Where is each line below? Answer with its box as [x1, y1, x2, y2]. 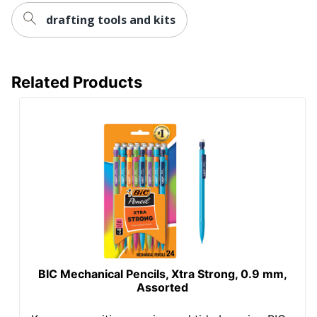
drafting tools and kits [46, 11, 175, 28]
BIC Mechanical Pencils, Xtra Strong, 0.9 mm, [38, 266, 287, 281]
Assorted [137, 279, 189, 294]
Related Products [11, 72, 142, 91]
